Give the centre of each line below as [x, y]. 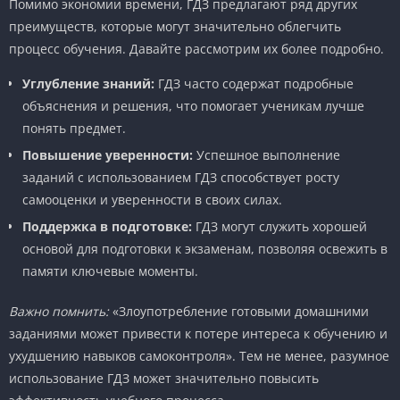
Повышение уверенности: [108, 154]
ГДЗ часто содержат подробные [254, 83]
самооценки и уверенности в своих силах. [152, 199]
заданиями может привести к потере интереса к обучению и [198, 333]
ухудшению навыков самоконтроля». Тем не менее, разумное [199, 355]
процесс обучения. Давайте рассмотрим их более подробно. [196, 48]
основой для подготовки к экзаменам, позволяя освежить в [205, 248]
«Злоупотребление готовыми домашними [239, 311]
